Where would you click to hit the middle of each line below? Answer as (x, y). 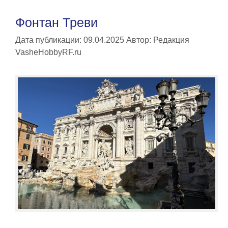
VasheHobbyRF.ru (48, 52)
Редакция (171, 40)
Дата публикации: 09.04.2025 (70, 40)
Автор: (140, 40)
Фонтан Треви (56, 23)
